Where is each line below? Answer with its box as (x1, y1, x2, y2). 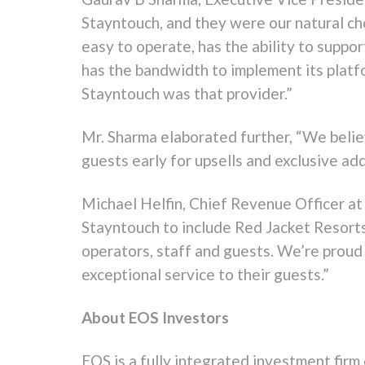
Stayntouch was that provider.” (81, 84, 292, 103)
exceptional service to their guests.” (81, 265, 329, 284)
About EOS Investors (81, 308, 229, 327)
